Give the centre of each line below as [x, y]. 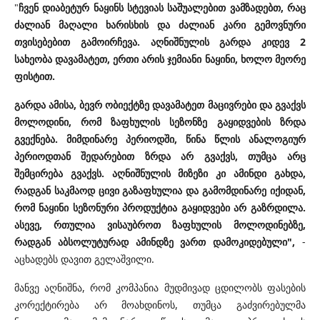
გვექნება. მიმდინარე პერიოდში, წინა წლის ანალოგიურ [160, 139]
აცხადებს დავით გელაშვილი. [84, 259]
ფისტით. [36, 76]
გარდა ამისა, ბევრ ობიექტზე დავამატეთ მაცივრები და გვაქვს [160, 105]
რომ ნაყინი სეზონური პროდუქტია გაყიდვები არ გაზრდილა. [160, 208]
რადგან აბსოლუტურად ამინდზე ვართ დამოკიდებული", [158, 242]
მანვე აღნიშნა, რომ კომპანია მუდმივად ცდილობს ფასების [160, 288]
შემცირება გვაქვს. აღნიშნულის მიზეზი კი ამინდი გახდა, [160, 174]
